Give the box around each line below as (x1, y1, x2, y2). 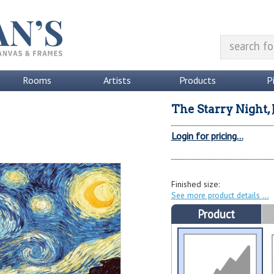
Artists (103, 74, 131, 86)
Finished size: (171, 178, 220, 190)
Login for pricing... (171, 130, 243, 143)
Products (179, 74, 216, 86)
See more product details (171, 189, 262, 201)
